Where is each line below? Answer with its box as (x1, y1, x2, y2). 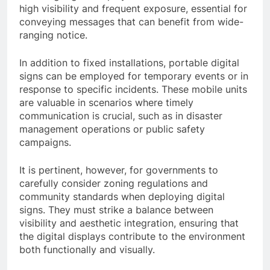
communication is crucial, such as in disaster (19, 110, 222, 122)
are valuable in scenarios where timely (19, 96, 193, 109)
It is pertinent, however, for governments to (19, 164, 218, 177)
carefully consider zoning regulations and (19, 177, 208, 190)
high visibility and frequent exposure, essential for (19, 2, 247, 15)
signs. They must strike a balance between (19, 204, 213, 216)
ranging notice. (19, 29, 87, 42)
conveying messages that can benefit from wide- (19, 16, 243, 28)
